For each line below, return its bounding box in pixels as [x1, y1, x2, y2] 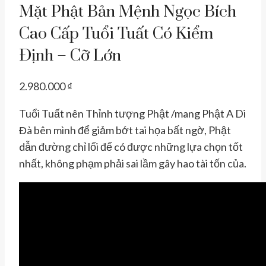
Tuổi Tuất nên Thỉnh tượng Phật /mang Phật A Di [19, 106, 246, 120]
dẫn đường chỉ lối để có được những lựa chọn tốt [19, 140, 243, 153]
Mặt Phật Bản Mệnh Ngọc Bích [19, 1, 236, 22]
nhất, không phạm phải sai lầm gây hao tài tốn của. [19, 156, 246, 170]
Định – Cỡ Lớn [19, 45, 121, 66]
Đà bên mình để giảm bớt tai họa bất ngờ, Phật [19, 123, 231, 137]
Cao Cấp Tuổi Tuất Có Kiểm [19, 23, 213, 44]
